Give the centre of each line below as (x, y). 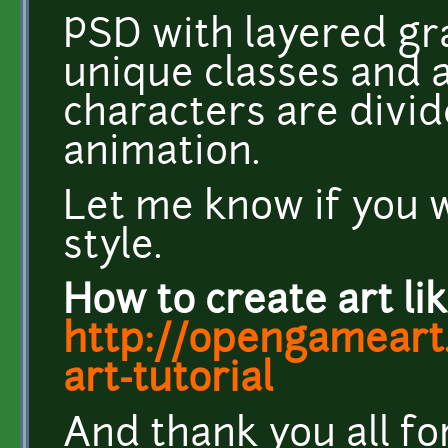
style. (112, 248)
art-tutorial (168, 381)
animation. (161, 154)
